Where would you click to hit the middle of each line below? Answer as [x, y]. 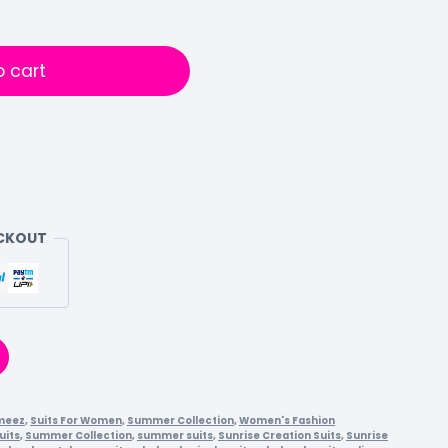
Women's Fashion [286, 421]
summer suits [174, 436]
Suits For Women [75, 421]
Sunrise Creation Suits [279, 436]
